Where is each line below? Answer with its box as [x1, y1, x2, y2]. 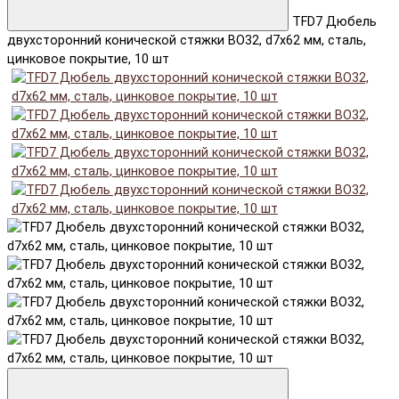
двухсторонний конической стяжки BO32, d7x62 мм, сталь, [7, 32, 366, 48]
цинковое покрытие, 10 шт [7, 51, 169, 67]
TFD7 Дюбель [292, 13, 377, 29]
